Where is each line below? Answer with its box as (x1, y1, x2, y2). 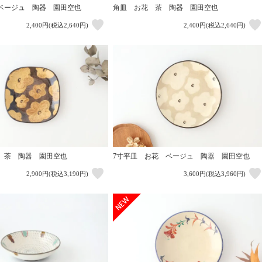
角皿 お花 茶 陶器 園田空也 (112, 3, 218, 12)
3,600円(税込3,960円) (183, 170, 246, 178)
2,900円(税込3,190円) (26, 170, 88, 178)
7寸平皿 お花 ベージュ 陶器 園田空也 (112, 152, 250, 161)
